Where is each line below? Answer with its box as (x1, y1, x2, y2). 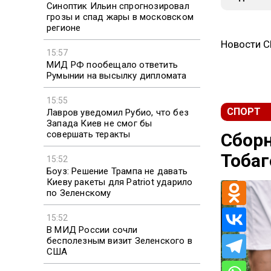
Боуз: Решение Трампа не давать (47, 165, 188, 177)
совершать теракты (47, 128, 131, 140)
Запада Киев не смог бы (47, 117, 152, 129)
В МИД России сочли (47, 224, 138, 235)
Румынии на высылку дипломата (47, 70, 187, 81)
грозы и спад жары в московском (47, 11, 194, 22)
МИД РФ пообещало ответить (47, 59, 178, 70)
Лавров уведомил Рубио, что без (47, 106, 189, 118)
